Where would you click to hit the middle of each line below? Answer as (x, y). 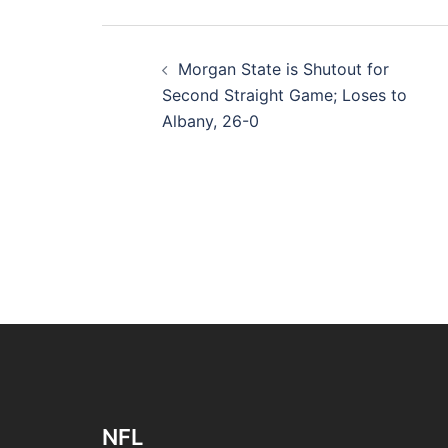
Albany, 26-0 (210, 121)
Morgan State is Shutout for (283, 69)
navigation (197, 91)
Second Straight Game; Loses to (284, 95)
